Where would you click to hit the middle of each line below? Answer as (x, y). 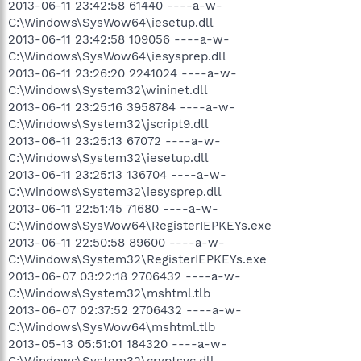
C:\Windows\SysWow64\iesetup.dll (111, 22)
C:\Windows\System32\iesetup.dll (108, 158)
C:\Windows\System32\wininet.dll (108, 90)
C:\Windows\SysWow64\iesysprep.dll (117, 56)
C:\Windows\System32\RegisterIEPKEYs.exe (137, 259)
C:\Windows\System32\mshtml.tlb (109, 293)
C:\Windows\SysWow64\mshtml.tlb (112, 327)
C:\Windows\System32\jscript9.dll (108, 124)
